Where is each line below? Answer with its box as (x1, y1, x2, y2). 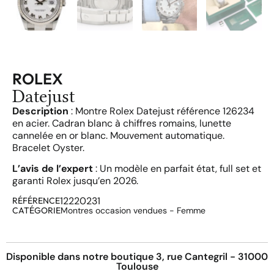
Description (12, 104, 68, 117)
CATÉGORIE (12, 204, 61, 216)
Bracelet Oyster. (12, 141, 84, 154)
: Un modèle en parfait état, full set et (93, 162, 261, 176)
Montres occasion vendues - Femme (61, 204, 206, 216)
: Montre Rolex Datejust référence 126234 (68, 104, 254, 117)
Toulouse (116, 259, 158, 273)
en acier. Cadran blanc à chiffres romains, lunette (12, 116, 231, 130)
